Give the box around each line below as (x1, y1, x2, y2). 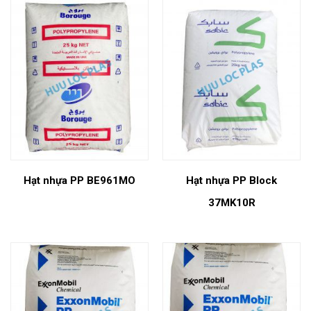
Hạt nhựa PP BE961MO (24, 174, 135, 187)
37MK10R (208, 196, 255, 209)
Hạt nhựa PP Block (186, 174, 277, 187)
